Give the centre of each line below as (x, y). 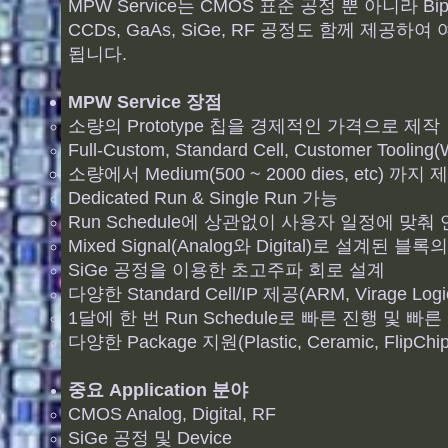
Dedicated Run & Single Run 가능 (203, 198)
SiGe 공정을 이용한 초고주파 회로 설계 (226, 270)
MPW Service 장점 (145, 102)
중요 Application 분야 (158, 390)
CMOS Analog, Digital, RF (172, 414)
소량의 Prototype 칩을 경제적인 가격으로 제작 (254, 126)
